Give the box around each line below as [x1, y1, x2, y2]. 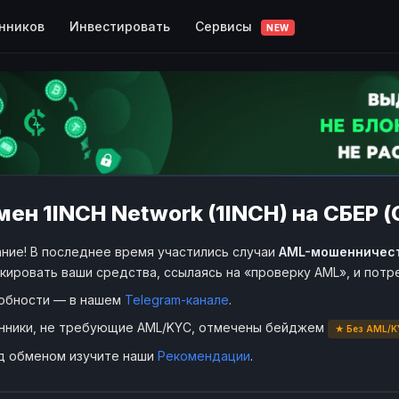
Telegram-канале [125, 291, 229, 307]
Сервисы [195, 18, 256, 34]
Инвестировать [69, 18, 170, 34]
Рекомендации [158, 347, 250, 363]
